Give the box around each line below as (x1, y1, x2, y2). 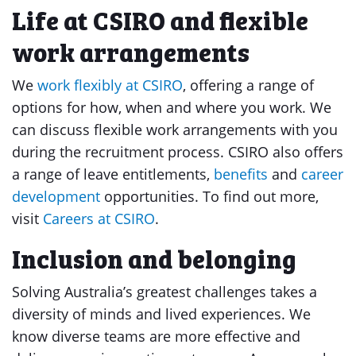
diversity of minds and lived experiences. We (12, 304, 311, 323)
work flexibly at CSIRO (37, 75, 183, 95)
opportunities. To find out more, (100, 187, 319, 206)
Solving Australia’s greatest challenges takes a (12, 282, 317, 301)
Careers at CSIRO (43, 209, 155, 228)
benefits (214, 164, 268, 184)
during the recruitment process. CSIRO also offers (12, 142, 343, 161)
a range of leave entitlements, (12, 164, 214, 184)
